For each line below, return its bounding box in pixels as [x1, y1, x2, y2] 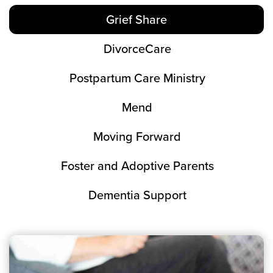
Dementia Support [88, 186, 186, 204]
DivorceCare [103, 40, 171, 57]
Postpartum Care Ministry [69, 69, 205, 87]
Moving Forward [93, 127, 181, 145]
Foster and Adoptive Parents [60, 157, 214, 174]
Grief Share [106, 10, 167, 28]
